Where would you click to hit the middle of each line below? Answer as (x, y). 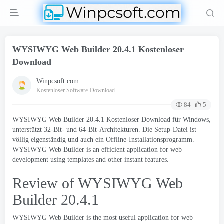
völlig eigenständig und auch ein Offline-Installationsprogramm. (103, 140)
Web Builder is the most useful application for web (121, 218)
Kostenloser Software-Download (76, 90)
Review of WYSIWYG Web (98, 183)
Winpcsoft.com (58, 81)
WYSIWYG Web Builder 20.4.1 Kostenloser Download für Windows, (112, 120)
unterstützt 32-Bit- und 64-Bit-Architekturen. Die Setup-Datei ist (104, 130)
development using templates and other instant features (90, 160)
